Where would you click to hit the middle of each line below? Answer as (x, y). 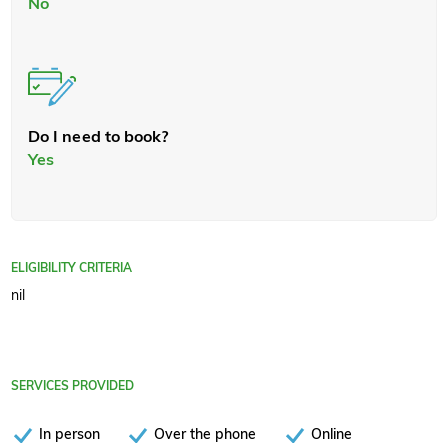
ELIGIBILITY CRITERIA (71, 267)
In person (69, 433)
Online (331, 433)
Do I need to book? (98, 136)
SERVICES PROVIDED (72, 386)
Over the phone (205, 433)
